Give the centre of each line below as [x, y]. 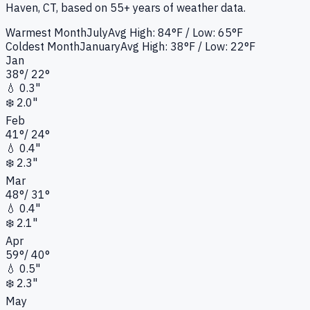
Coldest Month [43, 47]
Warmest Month [46, 33]
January [100, 47]
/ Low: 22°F [225, 47]
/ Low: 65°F [213, 33]
